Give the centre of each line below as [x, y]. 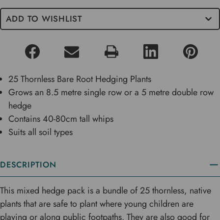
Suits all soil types [41, 132]
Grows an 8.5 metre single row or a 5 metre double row [111, 92]
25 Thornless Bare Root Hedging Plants [80, 79]
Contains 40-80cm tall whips [61, 119]
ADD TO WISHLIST [44, 19]
